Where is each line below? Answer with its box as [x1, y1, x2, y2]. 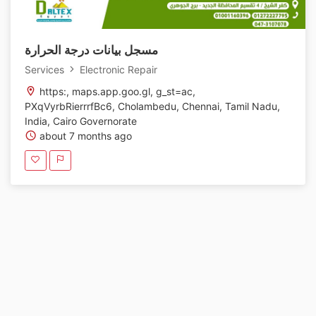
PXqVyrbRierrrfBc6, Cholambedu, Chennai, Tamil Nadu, [25, 100, 280, 113]
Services [25, 63, 67, 76]
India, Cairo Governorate [25, 115, 137, 128]
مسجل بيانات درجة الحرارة [25, 43, 158, 58]
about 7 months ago [37, 130, 132, 142]
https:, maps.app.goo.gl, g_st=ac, [37, 85, 195, 98]
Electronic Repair [77, 63, 157, 76]
